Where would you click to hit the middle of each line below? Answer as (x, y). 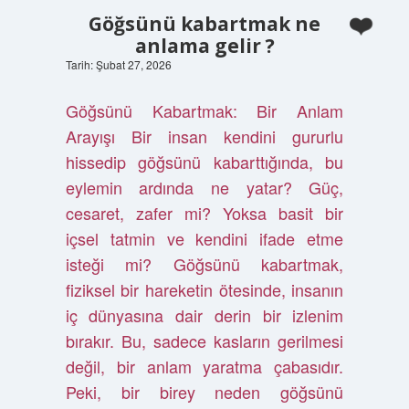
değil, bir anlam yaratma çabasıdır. (204, 366)
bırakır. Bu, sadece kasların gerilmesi (204, 341)
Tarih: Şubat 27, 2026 (118, 64)
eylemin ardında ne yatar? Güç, (204, 187)
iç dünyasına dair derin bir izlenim (204, 315)
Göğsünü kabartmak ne (204, 24)
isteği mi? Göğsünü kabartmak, (204, 264)
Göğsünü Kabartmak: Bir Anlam (204, 110)
